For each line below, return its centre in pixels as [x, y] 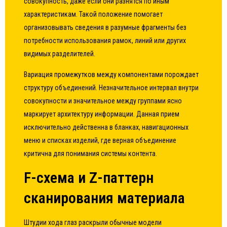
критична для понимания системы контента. [91, 154]
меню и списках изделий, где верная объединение [100, 140]
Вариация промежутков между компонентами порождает [111, 74]
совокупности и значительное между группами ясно [103, 101]
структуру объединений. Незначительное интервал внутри [111, 88]
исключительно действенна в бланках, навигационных [106, 127]
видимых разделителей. [60, 54]
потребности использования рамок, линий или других [105, 41]
